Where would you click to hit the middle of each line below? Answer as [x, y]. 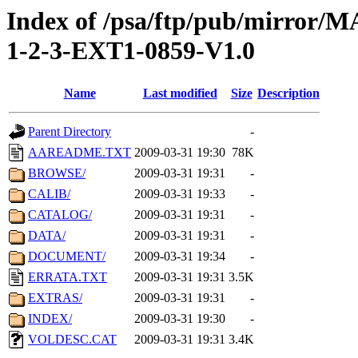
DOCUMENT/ [67, 257]
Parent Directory [70, 132]
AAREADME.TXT [80, 153]
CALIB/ [49, 194]
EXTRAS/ [55, 298]
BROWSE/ [57, 173]
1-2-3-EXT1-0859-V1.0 [131, 50]
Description [288, 93]
